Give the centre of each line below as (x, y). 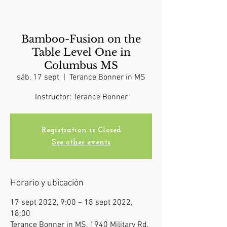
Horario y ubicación (47, 183)
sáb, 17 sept (38, 78)
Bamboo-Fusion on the (81, 39)
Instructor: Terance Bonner (81, 98)
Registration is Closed (81, 130)
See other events (81, 143)
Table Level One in (81, 52)
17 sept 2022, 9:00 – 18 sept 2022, (71, 203)
